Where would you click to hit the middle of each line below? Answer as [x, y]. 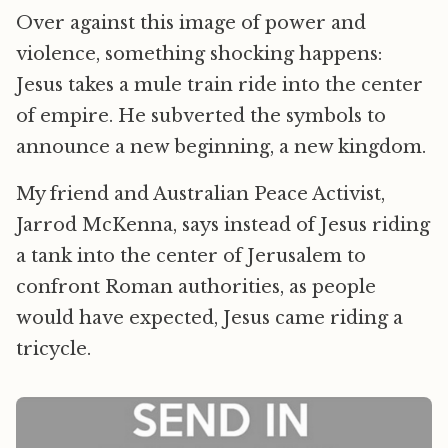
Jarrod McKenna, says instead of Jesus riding [223, 225]
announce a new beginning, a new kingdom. [221, 147]
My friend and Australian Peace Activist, [200, 194]
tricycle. [53, 349]
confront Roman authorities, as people [196, 287]
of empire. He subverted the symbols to [201, 116]
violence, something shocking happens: [199, 54]
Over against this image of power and [191, 23]
